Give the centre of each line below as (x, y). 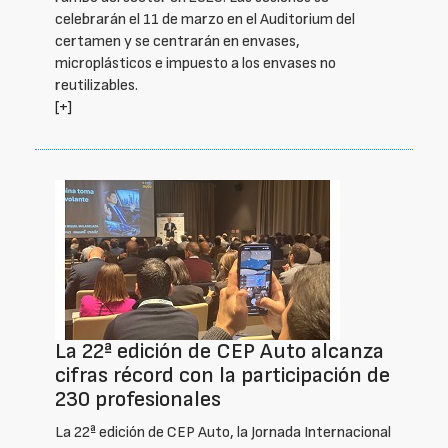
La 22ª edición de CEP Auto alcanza (219, 351)
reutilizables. (96, 85)
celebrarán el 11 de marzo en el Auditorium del (205, 19)
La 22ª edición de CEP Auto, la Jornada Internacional (223, 432)
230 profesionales (138, 399)
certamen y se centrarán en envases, (177, 41)
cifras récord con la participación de (222, 375)
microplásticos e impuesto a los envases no (195, 63)
